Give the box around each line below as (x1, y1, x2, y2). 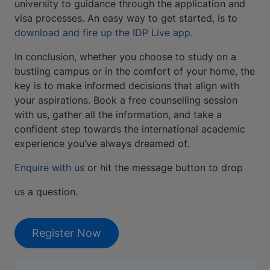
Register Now (32, 227, 101, 240)
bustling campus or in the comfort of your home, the (14, 65, 255, 78)
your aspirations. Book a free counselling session (14, 94, 237, 107)
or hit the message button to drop (84, 162, 243, 174)
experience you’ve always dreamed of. (14, 137, 189, 150)
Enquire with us (14, 162, 84, 174)
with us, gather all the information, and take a (14, 108, 222, 121)
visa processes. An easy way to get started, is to (14, 12, 237, 25)
